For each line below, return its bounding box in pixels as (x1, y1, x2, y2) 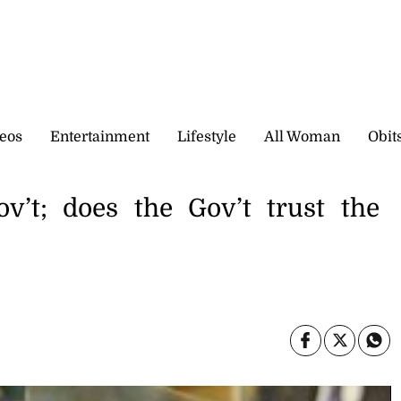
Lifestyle (177, 128, 236, 145)
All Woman (264, 128, 340, 145)
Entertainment (50, 128, 149, 145)
